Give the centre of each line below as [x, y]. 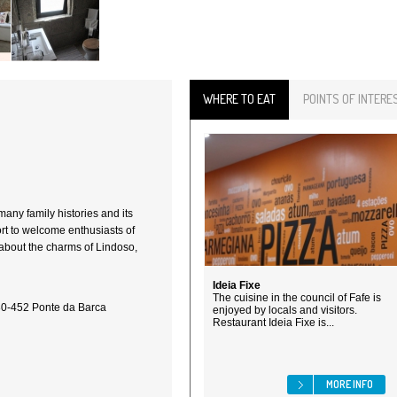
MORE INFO [350, 384]
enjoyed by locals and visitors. [285, 310]
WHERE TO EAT [239, 99]
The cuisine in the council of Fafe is [297, 298]
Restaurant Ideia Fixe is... [273, 323]
